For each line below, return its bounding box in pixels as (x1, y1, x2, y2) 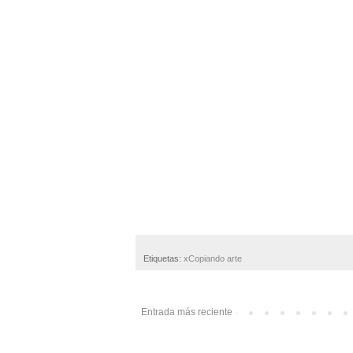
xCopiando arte (184, 253, 242, 263)
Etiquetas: (143, 253, 184, 263)
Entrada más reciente (141, 306, 232, 318)
